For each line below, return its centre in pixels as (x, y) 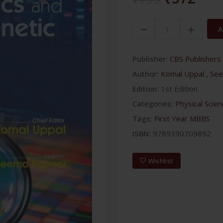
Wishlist (161, 161)
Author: (146, 74)
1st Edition (179, 89)
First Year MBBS (182, 118)
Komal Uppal (182, 74)
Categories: (153, 104)
